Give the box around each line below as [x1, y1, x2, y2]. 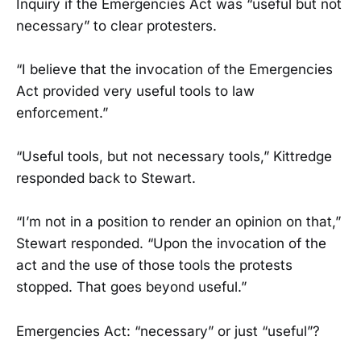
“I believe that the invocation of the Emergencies [16, 61, 333, 77]
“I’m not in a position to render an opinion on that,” [16, 214, 341, 230]
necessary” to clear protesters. [16, 17, 217, 34]
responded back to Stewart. [16, 170, 196, 187]
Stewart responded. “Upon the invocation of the [16, 235, 326, 252]
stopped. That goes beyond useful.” [16, 279, 247, 296]
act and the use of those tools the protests [16, 257, 293, 274]
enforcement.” [16, 105, 108, 121]
